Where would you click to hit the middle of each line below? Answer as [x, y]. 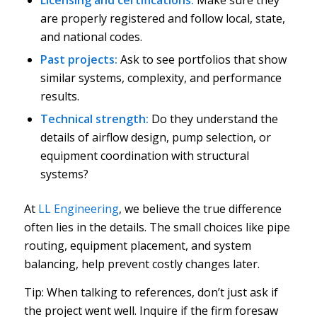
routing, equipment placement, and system [137, 245]
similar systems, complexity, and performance [161, 77]
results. [59, 96]
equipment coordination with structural [144, 155]
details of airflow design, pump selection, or [155, 137]
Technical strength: [96, 119]
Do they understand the [214, 119]
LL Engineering [78, 208]
